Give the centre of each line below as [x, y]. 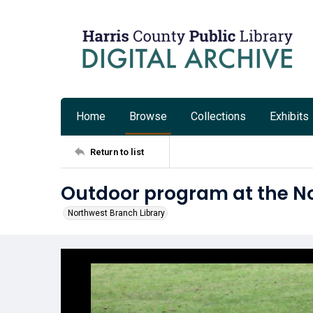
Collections [218, 116]
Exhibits [289, 116]
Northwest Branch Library [116, 213]
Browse [148, 116]
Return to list [117, 152]
